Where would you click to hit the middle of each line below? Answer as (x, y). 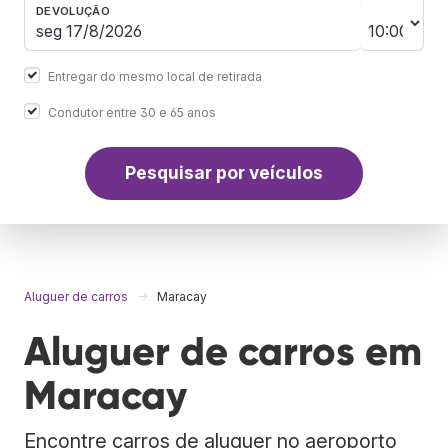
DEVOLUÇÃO (73, 10)
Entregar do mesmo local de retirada (155, 76)
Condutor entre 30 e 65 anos (132, 112)
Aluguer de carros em (223, 351)
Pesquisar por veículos (224, 173)
